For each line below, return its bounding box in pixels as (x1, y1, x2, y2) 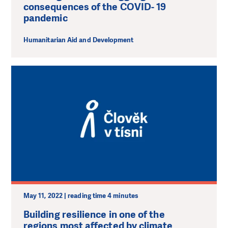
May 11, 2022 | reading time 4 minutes (23, 191, 138, 201)
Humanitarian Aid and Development (23, 35, 134, 44)
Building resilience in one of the (23, 208, 165, 221)
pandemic (23, 12, 68, 24)
